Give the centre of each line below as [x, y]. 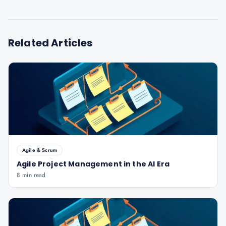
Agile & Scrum [40, 150]
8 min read [31, 175]
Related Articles [50, 43]
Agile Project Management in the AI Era [93, 164]
